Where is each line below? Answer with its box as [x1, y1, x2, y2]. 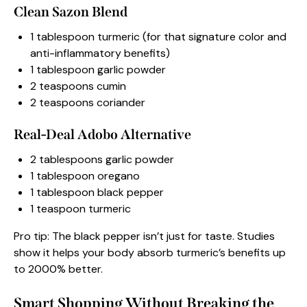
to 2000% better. [14, 262, 103, 277]
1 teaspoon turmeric [30, 201, 131, 217]
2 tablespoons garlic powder [30, 152, 174, 167]
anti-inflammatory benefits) [30, 46, 170, 61]
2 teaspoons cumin [30, 79, 126, 94]
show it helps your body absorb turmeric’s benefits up [14, 245, 286, 260]
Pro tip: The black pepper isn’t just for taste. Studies [14, 229, 275, 244]
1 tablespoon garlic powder [30, 62, 166, 77]
